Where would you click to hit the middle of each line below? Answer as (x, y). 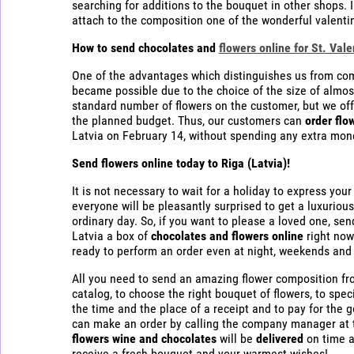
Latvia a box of (111, 235)
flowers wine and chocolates (144, 338)
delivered (279, 338)
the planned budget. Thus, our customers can (188, 120)
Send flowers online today (138, 163)
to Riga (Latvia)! (249, 163)
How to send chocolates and (145, 47)
